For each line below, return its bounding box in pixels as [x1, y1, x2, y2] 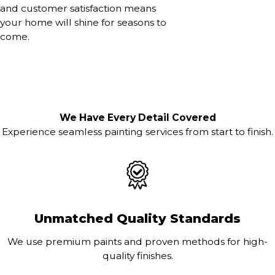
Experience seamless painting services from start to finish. [2, 125, 273, 137]
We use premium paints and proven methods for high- [7, 236, 268, 248]
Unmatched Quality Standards [34, 210, 241, 226]
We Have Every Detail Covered [59, 111, 216, 123]
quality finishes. [102, 250, 173, 262]
